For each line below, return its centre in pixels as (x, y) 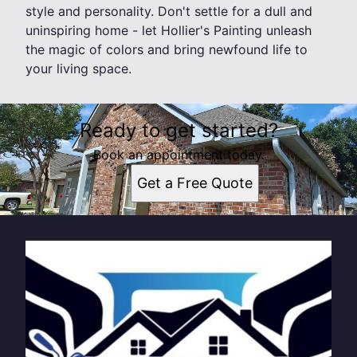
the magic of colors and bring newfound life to (167, 50)
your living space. (78, 69)
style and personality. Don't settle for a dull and (169, 12)
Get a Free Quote (194, 183)
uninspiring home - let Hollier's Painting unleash (169, 31)
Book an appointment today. (178, 155)
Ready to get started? (178, 131)
